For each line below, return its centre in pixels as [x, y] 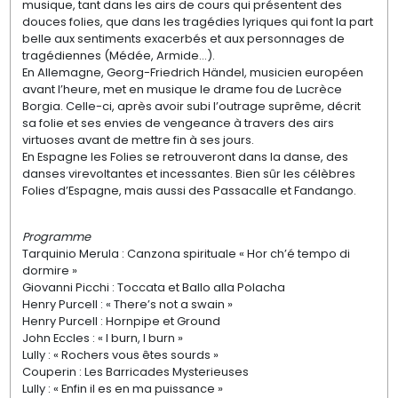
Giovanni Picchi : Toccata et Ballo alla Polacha [153, 287]
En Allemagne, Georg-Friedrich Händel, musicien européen [192, 72]
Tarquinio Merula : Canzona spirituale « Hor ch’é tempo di [186, 253]
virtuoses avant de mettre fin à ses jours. [138, 139]
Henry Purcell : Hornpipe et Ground [121, 321]
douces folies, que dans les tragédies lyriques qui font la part [197, 21]
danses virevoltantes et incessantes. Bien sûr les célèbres [188, 173]
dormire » [49, 270]
